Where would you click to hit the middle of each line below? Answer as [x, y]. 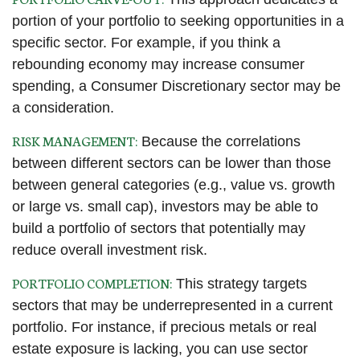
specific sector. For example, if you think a [146, 43]
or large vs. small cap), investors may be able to [165, 207]
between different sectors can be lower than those [172, 163]
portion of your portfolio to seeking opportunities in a [178, 21]
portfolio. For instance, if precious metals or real [164, 327]
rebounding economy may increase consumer [158, 64]
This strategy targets [239, 284]
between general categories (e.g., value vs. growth [174, 185]
